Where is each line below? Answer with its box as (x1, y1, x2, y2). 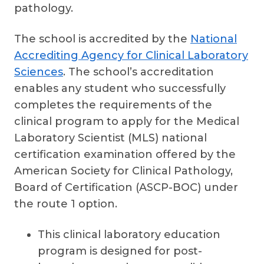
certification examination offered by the (14, 148, 236, 161)
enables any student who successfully (14, 82, 226, 95)
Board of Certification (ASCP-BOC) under (14, 181, 238, 194)
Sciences (14, 65, 63, 78)
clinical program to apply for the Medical (14, 115, 239, 128)
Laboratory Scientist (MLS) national (14, 131, 207, 144)
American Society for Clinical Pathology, (14, 164, 233, 177)
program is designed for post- (38, 245, 202, 258)
